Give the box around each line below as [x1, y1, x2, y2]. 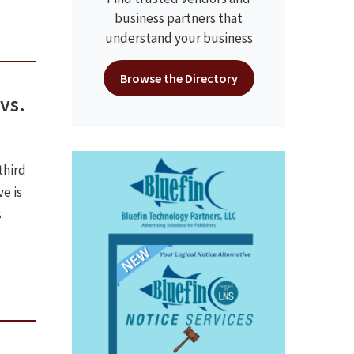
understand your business [104, 29, 253, 47]
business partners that [115, 9, 243, 27]
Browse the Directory [119, 70, 238, 86]
